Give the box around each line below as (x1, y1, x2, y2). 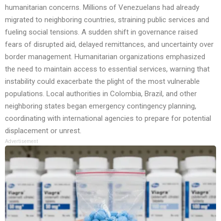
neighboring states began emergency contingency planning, (5, 102, 196, 111)
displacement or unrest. (5, 126, 81, 136)
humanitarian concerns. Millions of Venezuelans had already (5, 3, 199, 12)
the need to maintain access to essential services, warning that (5, 65, 210, 74)
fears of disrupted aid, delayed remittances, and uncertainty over (5, 40, 214, 49)
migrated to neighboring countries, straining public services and (5, 15, 209, 25)
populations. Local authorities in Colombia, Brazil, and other (5, 89, 197, 99)
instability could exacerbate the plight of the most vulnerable (5, 77, 200, 86)
